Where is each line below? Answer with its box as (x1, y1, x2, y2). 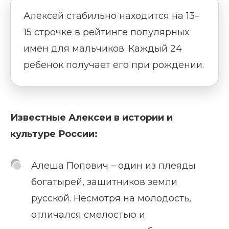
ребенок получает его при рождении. (24, 59, 204, 71)
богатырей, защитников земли (31, 176, 177, 188)
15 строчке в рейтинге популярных (24, 27, 189, 38)
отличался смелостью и (31, 209, 145, 221)
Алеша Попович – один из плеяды (31, 160, 196, 172)
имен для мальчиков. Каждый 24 (24, 43, 182, 55)
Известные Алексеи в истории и (10, 112, 173, 124)
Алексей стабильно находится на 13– (24, 10, 199, 22)
